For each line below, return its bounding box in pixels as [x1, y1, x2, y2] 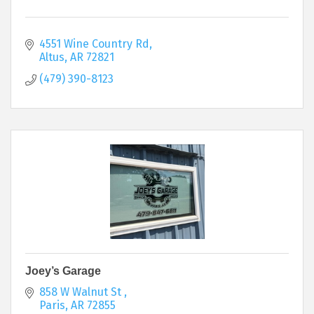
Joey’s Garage [25, 264, 101, 277]
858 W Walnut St [39, 285, 124, 299]
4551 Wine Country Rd [39, 36, 149, 50]
